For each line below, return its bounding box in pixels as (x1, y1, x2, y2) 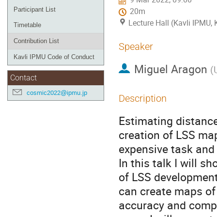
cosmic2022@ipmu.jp (27, 89, 87, 97)
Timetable (14, 21, 41, 29)
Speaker (119, 41, 153, 52)
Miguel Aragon (134, 61, 207, 77)
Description (119, 93, 167, 104)
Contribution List (14, 37, 59, 45)
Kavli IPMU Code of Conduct (14, 53, 94, 61)
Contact (10, 74, 37, 82)
